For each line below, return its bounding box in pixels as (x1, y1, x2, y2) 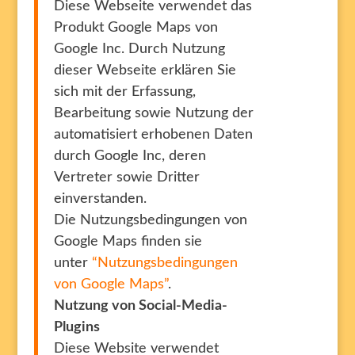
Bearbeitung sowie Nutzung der (53, 106, 254, 120)
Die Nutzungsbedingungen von (53, 213, 247, 227)
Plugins (53, 320, 100, 334)
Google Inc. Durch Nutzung (53, 42, 225, 56)
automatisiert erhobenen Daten (53, 128, 253, 142)
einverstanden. (53, 192, 147, 206)
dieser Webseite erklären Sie (53, 63, 236, 78)
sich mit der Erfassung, (53, 85, 196, 99)
